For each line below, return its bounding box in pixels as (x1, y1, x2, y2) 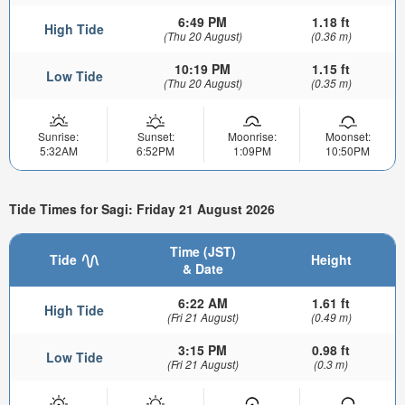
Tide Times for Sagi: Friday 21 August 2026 (9, 200, 275, 219)
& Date (182, 259, 223, 278)
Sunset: (137, 127, 174, 144)
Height (310, 250, 352, 268)
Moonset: (325, 127, 371, 144)
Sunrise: (38, 127, 79, 144)
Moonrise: (227, 127, 277, 144)
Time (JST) (169, 241, 236, 260)
